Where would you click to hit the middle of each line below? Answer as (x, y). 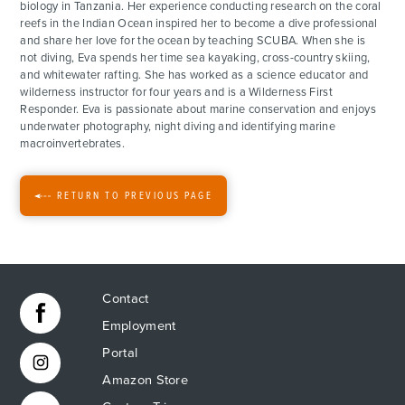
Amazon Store (146, 380)
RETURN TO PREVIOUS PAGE (135, 196)
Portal (120, 353)
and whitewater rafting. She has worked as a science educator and (194, 75)
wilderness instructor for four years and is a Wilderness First (176, 92)
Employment (139, 325)
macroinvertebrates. (73, 143)
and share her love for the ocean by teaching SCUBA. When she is (193, 40)
